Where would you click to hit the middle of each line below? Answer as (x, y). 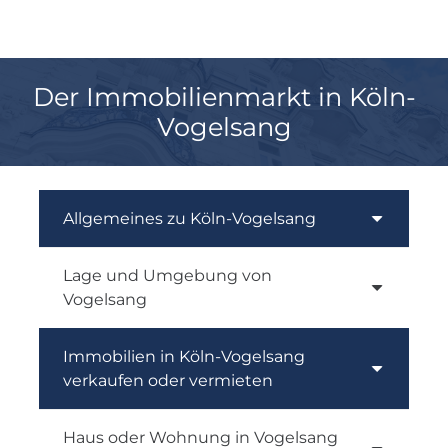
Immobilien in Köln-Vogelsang (184, 356)
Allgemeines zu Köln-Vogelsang (189, 218)
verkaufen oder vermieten (168, 380)
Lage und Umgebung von (167, 275)
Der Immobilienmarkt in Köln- (224, 96)
